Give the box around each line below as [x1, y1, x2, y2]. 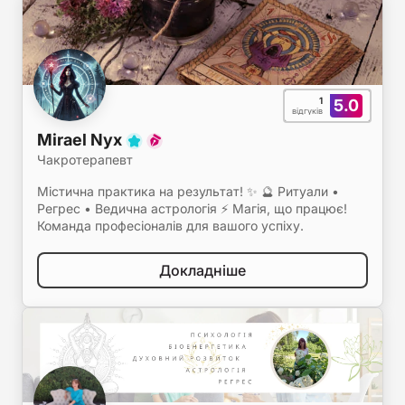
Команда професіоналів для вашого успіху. [37, 218, 304, 233]
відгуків [292, 106, 323, 116]
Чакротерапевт [37, 152, 133, 167]
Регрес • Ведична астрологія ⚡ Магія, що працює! [37, 201, 347, 216]
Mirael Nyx [37, 130, 126, 149]
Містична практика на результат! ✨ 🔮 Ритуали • [37, 184, 339, 199]
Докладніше [159, 261, 246, 279]
